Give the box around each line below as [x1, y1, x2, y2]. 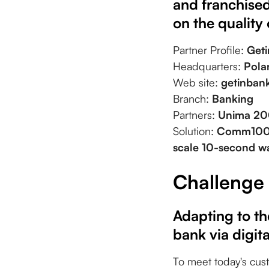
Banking [212, 92, 253, 106]
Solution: [173, 124, 217, 138]
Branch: [173, 92, 212, 106]
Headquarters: [173, 59, 244, 73]
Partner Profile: [173, 43, 247, 57]
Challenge [173, 170, 264, 195]
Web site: [173, 76, 221, 89]
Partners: [173, 108, 218, 122]
